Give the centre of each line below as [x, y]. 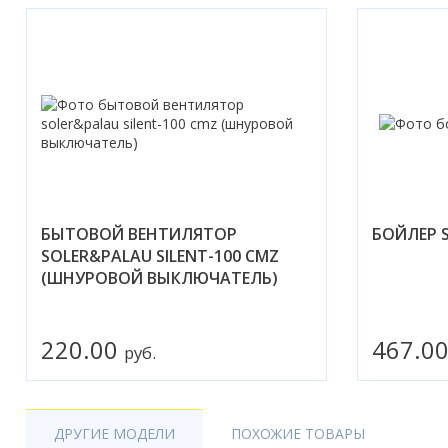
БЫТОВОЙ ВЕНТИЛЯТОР [139, 234]
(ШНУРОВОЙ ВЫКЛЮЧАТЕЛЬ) [159, 278]
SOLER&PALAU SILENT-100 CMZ [160, 256]
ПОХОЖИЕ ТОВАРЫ [298, 434]
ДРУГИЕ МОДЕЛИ [114, 434]
